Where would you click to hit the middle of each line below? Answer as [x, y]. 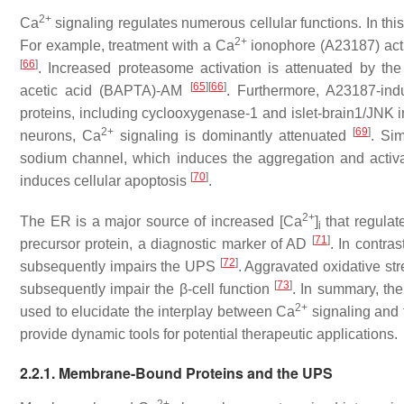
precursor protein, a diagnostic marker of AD [166, 244]
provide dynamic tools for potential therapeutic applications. [209, 334]
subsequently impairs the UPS [120, 266]
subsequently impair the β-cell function [147, 289]
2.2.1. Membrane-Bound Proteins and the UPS [176, 373]
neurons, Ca [60, 136]
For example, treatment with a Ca [127, 46]
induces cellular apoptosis [105, 181]
